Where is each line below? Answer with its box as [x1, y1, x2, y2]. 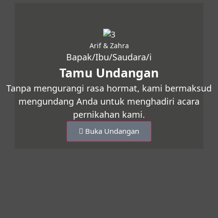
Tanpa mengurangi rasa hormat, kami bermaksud [6, 82, 212, 94]
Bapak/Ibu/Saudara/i [66, 51, 152, 63]
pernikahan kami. [73, 109, 145, 121]
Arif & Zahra [89, 41, 129, 51]
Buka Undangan [85, 126, 139, 136]
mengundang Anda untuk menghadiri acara [18, 95, 200, 108]
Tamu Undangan [59, 64, 159, 81]
